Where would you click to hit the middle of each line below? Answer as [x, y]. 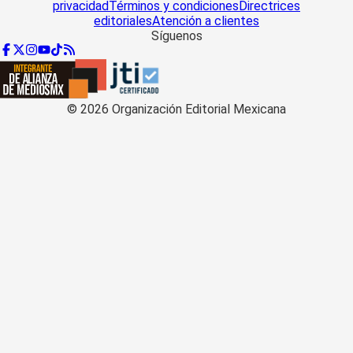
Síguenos [176, 35]
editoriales [123, 20]
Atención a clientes [206, 20]
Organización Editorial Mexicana [197, 109]
